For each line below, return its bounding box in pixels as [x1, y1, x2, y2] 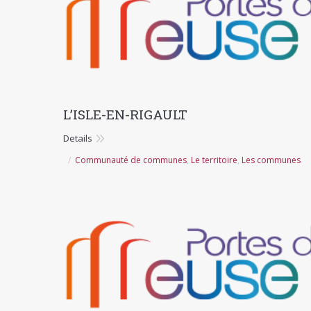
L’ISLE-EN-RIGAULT [63, 105, 187, 123]
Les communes [242, 153, 301, 166]
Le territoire [191, 153, 237, 166]
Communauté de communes [75, 153, 187, 166]
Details [63, 131, 92, 144]
